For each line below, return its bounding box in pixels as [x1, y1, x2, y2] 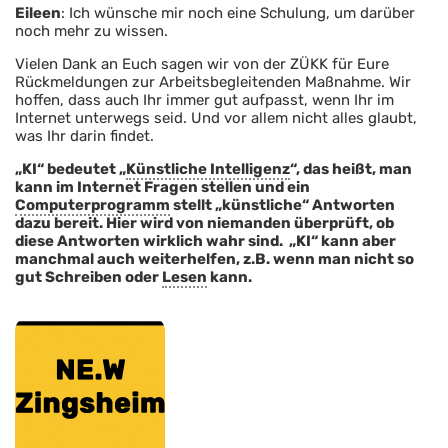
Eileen [15, 4, 61, 23]
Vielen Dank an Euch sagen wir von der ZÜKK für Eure [15, 55, 389, 74]
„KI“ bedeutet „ [15, 160, 126, 179]
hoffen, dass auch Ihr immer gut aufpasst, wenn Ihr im [15, 91, 394, 110]
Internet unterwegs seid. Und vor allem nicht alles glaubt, [15, 109, 417, 128]
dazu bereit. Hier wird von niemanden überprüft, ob [15, 214, 394, 233]
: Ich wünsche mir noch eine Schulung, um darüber [61, 4, 415, 23]
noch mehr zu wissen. [15, 22, 168, 41]
